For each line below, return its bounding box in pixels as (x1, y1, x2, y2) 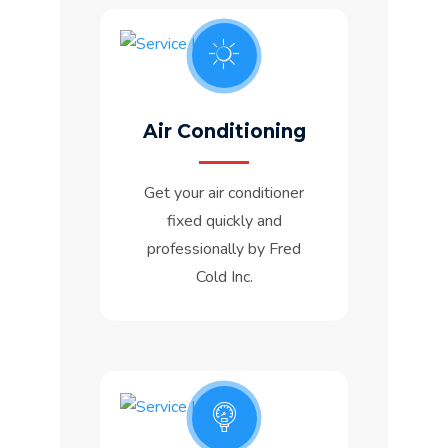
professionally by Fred (147, 238, 301, 261)
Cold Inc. (195, 266, 253, 289)
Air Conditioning (142, 120, 306, 144)
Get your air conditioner (144, 182, 304, 205)
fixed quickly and (166, 210, 282, 233)
